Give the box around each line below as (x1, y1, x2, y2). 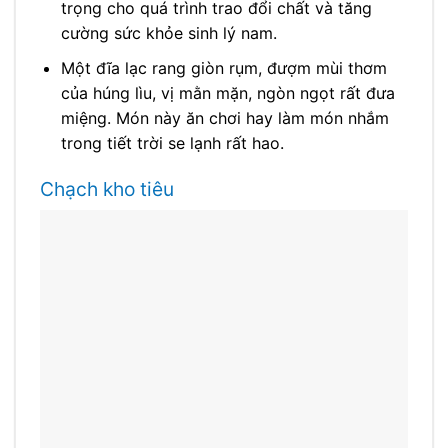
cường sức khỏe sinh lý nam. (60, 23, 277, 44)
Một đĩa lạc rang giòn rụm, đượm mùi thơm (60, 57, 387, 78)
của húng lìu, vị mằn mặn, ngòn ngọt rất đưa (60, 82, 395, 103)
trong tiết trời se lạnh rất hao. (60, 132, 284, 153)
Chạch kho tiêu (40, 176, 174, 201)
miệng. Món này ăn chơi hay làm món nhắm (60, 107, 389, 128)
